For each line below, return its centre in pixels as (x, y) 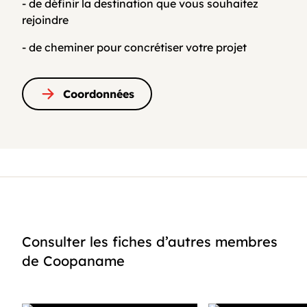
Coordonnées (99, 94)
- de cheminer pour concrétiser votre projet (134, 47)
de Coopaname (73, 260)
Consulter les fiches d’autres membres (150, 241)
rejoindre (45, 20)
